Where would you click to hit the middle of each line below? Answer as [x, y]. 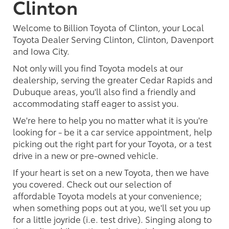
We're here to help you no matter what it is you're [110, 119]
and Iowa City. [41, 50]
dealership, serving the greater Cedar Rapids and [113, 79]
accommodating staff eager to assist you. [96, 102]
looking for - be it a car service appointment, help [112, 131]
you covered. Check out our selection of [92, 183]
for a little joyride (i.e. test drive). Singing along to [112, 219]
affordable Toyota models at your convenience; [107, 195]
